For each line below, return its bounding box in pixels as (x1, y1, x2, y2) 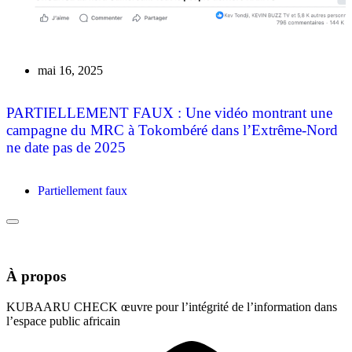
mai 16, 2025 (38, 63, 103, 77)
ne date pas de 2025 (6, 139, 126, 156)
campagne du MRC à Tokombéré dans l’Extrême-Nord (6, 122, 338, 139)
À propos (6, 267, 66, 284)
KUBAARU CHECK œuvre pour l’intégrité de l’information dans (6, 299, 337, 313)
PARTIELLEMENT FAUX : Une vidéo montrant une (6, 104, 332, 122)
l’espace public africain (6, 313, 120, 328)
